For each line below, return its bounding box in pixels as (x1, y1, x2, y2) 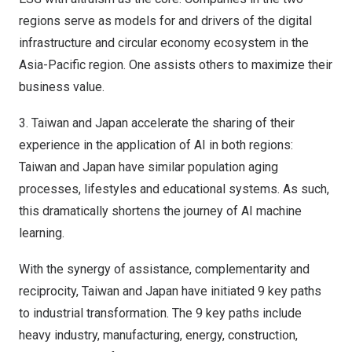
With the (19, 262, 67, 277)
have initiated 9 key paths (178, 284, 321, 299)
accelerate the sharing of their (128, 115, 295, 130)
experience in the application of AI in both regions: (19, 137, 293, 152)
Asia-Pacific (19, 57, 86, 72)
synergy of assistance (67, 262, 189, 277)
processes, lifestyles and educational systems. (19, 181, 283, 196)
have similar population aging (115, 159, 278, 174)
